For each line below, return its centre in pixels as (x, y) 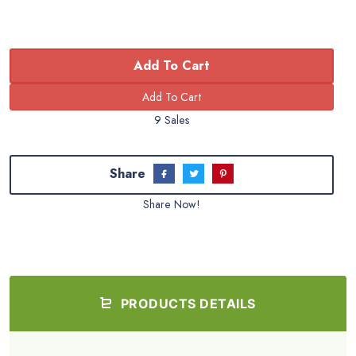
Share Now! (172, 205)
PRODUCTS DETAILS (186, 304)
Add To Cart (172, 66)
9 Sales (172, 120)
